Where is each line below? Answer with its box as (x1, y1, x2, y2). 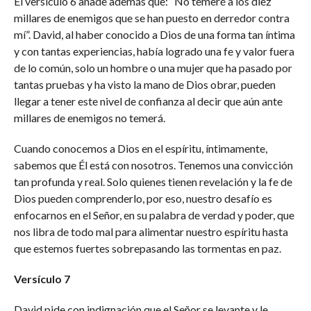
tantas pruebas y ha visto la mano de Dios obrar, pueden (13, 78, 276, 91)
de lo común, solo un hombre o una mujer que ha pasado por (13, 61, 292, 74)
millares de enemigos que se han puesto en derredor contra (13, 11, 289, 24)
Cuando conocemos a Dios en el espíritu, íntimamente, (13, 142, 267, 155)
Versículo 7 (13, 272, 70, 285)
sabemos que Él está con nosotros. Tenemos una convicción (13, 158, 293, 171)
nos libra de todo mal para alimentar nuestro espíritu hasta (13, 225, 288, 238)
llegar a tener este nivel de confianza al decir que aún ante (13, 94, 283, 108)
